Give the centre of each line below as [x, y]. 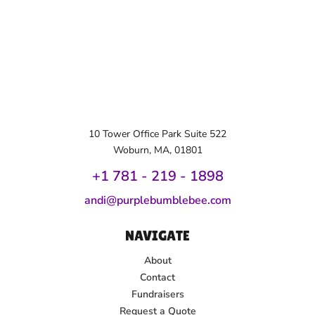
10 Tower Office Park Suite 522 [157, 134]
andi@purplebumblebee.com [157, 200]
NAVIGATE [157, 235]
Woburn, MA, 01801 [157, 150]
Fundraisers [157, 294]
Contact [157, 277]
